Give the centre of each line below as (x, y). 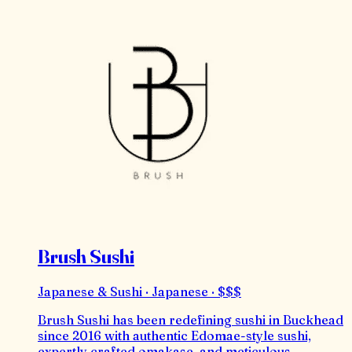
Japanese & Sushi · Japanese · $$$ (139, 292)
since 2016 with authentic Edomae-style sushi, (174, 336)
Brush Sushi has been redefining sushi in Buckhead (191, 320)
